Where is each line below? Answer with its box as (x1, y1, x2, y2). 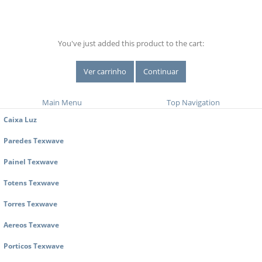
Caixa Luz (4, 115, 37, 125)
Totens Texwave (4, 178, 59, 188)
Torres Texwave (4, 199, 57, 209)
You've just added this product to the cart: (58, 38, 204, 49)
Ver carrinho (84, 66, 126, 77)
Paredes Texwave (4, 136, 64, 146)
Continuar (143, 66, 178, 77)
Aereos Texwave (4, 220, 59, 230)
